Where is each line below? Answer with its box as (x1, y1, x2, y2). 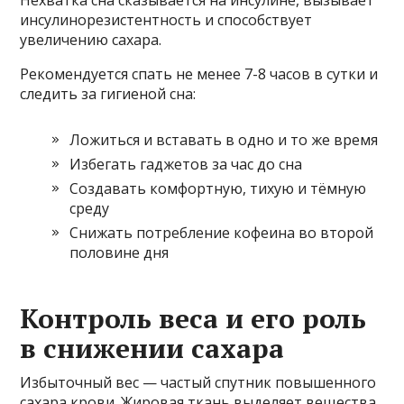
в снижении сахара (20, 330, 285, 366)
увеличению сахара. (20, 30, 162, 50)
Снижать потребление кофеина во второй (69, 223, 374, 243)
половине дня (69, 243, 170, 262)
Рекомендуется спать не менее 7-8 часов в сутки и (20, 64, 379, 84)
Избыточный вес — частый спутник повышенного (20, 372, 377, 392)
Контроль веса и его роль (20, 300, 367, 336)
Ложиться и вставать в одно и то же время (69, 130, 379, 150)
